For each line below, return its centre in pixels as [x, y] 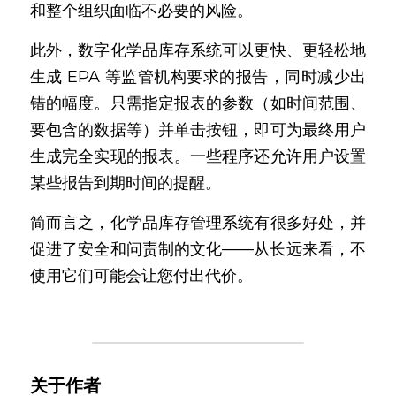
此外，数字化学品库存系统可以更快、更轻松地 [198, 50]
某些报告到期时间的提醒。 [126, 183]
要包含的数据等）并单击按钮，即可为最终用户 [198, 130]
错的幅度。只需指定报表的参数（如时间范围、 [198, 103]
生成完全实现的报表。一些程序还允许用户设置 [198, 156]
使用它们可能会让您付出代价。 [141, 276]
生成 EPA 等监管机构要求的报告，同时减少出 [198, 77]
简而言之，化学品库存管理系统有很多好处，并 [198, 223]
